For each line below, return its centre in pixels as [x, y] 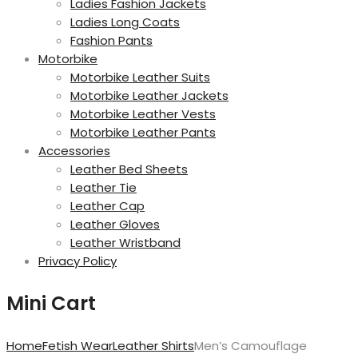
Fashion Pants [111, 40]
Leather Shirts [153, 345]
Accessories [74, 150]
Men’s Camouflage [251, 345]
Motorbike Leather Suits [140, 77]
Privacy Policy [78, 261]
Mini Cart [51, 303]
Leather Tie [103, 187]
